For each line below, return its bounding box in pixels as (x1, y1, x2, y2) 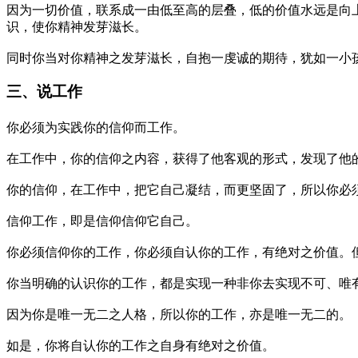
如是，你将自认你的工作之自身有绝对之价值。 (6, 338, 275, 352)
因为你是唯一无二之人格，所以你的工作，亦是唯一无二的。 (6, 307, 352, 321)
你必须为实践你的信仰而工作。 (6, 120, 185, 134)
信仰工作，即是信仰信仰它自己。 (6, 213, 198, 228)
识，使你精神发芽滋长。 (6, 19, 147, 34)
